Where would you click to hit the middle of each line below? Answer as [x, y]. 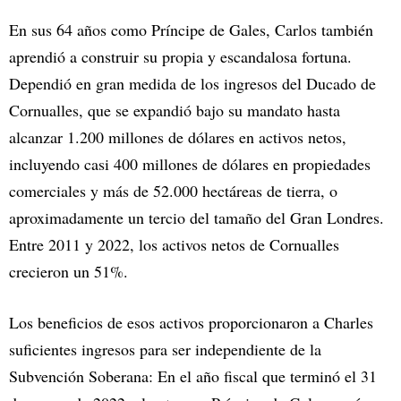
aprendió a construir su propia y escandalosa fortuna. [180, 57]
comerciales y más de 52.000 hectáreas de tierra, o [173, 191]
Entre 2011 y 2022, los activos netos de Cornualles [174, 245]
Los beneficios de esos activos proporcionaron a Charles [191, 323]
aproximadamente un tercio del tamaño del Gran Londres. [196, 218]
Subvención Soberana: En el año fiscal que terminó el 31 [193, 376]
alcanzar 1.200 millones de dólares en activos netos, [178, 137]
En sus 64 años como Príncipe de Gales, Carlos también [191, 30]
